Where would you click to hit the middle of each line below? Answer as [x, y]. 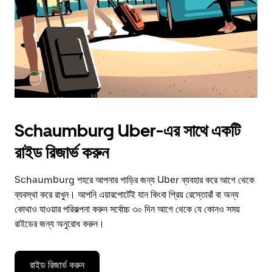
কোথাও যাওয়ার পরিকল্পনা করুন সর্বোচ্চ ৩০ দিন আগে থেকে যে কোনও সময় [127, 209]
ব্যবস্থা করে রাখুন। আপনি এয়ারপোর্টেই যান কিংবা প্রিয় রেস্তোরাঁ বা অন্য [127, 195]
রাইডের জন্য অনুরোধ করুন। [59, 224]
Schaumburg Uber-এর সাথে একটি [127, 131]
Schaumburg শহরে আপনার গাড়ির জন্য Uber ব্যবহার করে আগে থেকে [134, 180]
